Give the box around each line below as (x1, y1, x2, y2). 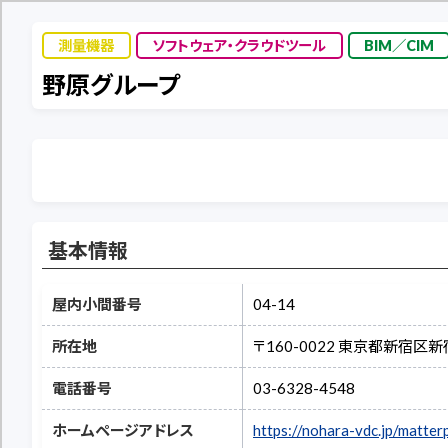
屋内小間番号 (52, 294, 142, 313)
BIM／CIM (363, 36, 434, 54)
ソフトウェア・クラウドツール (152, 36, 327, 54)
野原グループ (42, 69, 180, 99)
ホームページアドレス (52, 420, 194, 439)
